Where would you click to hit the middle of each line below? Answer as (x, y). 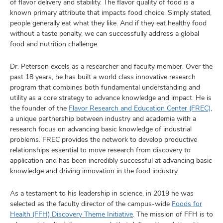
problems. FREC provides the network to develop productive (104, 139)
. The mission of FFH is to (173, 214)
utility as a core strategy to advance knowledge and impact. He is (111, 98)
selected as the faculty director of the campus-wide (91, 204)
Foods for (187, 204)
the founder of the (39, 108)
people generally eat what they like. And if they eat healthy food (108, 23)
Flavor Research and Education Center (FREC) (140, 108)
